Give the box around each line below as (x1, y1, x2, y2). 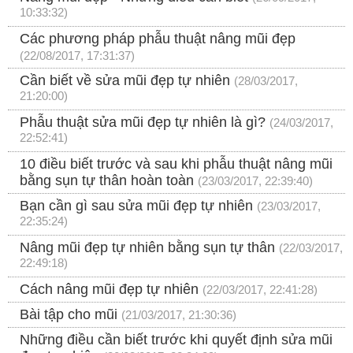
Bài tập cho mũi (20, 307, 117, 323)
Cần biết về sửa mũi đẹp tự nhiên (20, 72, 234, 89)
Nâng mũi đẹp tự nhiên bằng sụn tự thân (20, 240, 275, 256)
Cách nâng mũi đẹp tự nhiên (20, 281, 199, 298)
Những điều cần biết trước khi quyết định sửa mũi (20, 332, 333, 348)
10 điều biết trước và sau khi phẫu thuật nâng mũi (20, 156, 333, 173)
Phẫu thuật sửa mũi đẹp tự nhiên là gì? (20, 114, 266, 131)
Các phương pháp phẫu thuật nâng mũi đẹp (20, 31, 295, 47)
